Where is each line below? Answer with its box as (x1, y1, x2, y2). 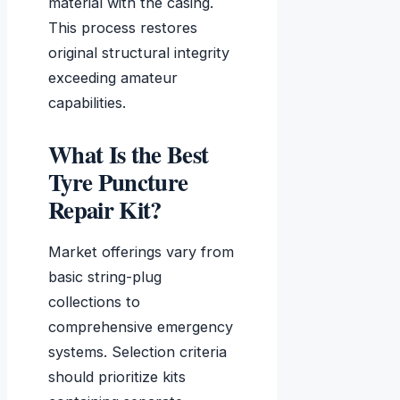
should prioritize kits (48, 368, 186, 387)
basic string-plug (48, 268, 162, 287)
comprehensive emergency (48, 318, 233, 337)
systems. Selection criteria (48, 343, 227, 362)
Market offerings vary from (48, 243, 234, 262)
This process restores (48, 19, 197, 37)
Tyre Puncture (48, 164, 188, 200)
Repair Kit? (48, 192, 162, 228)
